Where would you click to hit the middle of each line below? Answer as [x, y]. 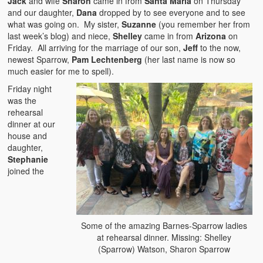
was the [22, 101]
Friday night [30, 89]
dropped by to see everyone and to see [171, 13]
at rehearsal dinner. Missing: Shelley [164, 237]
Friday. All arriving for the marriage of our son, [96, 48]
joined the [26, 171]
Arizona [211, 36]
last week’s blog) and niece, [60, 36]
